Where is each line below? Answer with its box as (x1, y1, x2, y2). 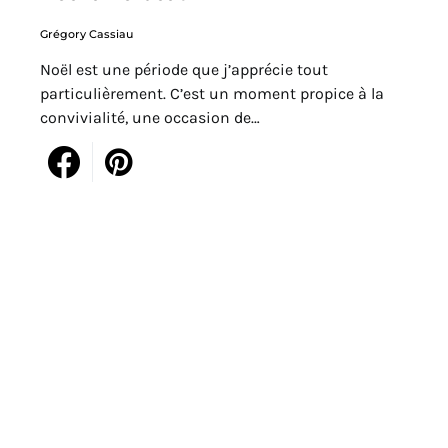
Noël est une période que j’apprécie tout (40, 60, 328, 80)
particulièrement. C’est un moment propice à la (40, 84, 384, 104)
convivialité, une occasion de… (40, 108, 260, 128)
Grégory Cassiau (40, 27, 133, 42)
